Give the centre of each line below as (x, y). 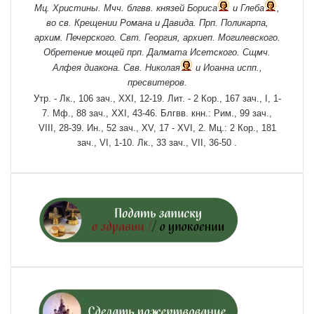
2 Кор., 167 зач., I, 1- (237, 98)
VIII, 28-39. (61, 128)
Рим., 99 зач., (243, 113)
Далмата (167, 52)
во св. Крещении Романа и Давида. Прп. (133, 22)
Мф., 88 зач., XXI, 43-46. (105, 113)
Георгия (161, 37)
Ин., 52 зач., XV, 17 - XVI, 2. (146, 128)
